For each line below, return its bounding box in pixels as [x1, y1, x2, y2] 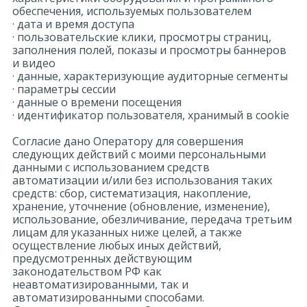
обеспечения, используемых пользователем [12, 3, 251, 19]
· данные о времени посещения [12, 95, 182, 110]
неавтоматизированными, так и [12, 277, 188, 292]
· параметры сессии [12, 82, 116, 97]
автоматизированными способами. [12, 290, 204, 305]
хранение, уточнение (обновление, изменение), [12, 199, 270, 214]
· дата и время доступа [12, 16, 134, 32]
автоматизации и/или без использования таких [12, 173, 272, 188]
